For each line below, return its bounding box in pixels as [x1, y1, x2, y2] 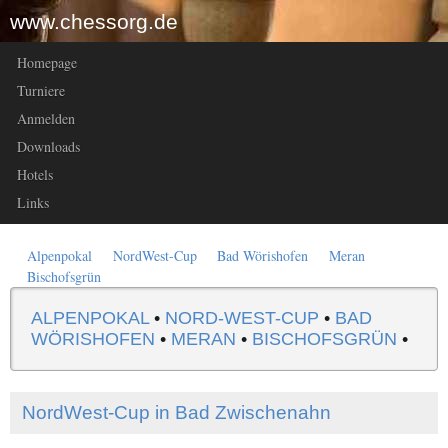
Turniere [17, 81, 65, 100]
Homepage [17, 53, 77, 72]
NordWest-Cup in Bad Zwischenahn [22, 401, 331, 423]
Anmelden [17, 109, 75, 128]
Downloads [17, 137, 80, 156]
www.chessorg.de [10, 9, 178, 33]
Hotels [17, 165, 53, 184]
